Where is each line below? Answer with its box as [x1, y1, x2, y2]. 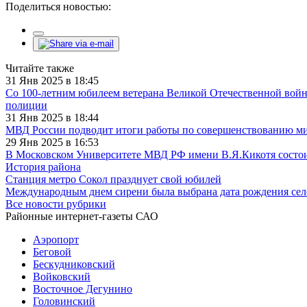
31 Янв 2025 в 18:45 [5, 74, 99, 86]
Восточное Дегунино [33, 282, 132, 295]
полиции [5, 99, 47, 111]
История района [5, 160, 81, 173]
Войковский [33, 270, 90, 282]
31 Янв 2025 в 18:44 [5, 111, 99, 123]
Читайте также [5, 62, 74, 74]
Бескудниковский [33, 258, 115, 270]
